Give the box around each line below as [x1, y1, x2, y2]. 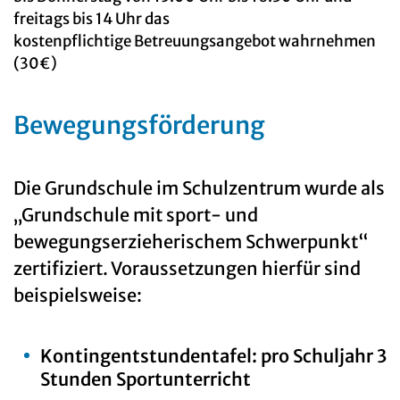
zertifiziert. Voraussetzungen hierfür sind [13, 256, 361, 279]
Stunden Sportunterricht [40, 367, 251, 390]
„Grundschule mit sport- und [13, 203, 258, 226]
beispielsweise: [13, 283, 142, 306]
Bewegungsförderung [13, 109, 265, 140]
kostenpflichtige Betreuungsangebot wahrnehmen [13, 30, 376, 51]
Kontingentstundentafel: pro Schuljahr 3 [40, 344, 387, 367]
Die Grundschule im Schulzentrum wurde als [13, 176, 385, 199]
